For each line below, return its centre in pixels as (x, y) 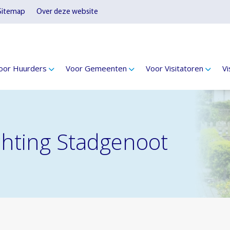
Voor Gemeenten (97, 68)
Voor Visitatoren (175, 68)
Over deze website (67, 12)
